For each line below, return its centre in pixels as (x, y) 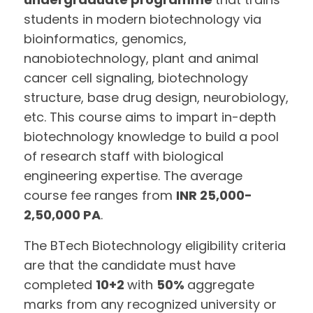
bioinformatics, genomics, (105, 39)
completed (60, 285)
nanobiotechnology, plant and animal (141, 58)
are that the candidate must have (130, 265)
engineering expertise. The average (133, 176)
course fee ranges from (100, 195)
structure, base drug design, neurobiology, (156, 97)
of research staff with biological (124, 156)
